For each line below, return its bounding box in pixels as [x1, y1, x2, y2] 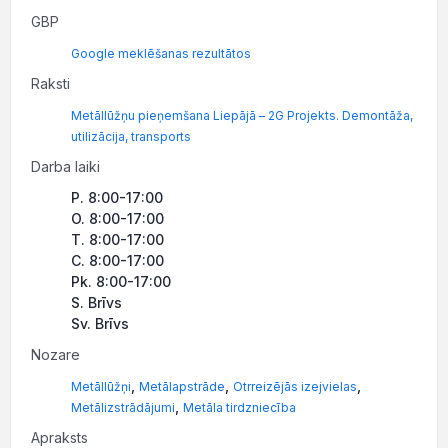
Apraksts [31, 429, 88, 446]
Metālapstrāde [139, 379, 225, 394]
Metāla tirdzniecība [183, 400, 296, 415]
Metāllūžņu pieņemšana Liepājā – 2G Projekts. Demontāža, [71, 108, 413, 123]
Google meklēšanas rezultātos [71, 46, 251, 61]
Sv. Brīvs [71, 315, 129, 332]
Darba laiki [31, 158, 100, 175]
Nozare [31, 346, 80, 363]
